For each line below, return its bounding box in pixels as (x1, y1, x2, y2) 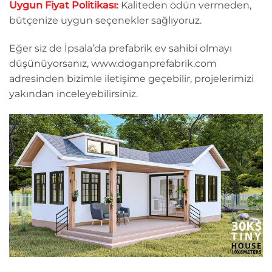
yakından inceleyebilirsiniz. (9, 87, 138, 100)
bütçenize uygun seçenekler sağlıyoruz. (9, 15, 202, 27)
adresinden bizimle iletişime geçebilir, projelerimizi (9, 72, 254, 84)
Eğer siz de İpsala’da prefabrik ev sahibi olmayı (9, 42, 232, 54)
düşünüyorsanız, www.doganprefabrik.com (9, 57, 217, 69)
